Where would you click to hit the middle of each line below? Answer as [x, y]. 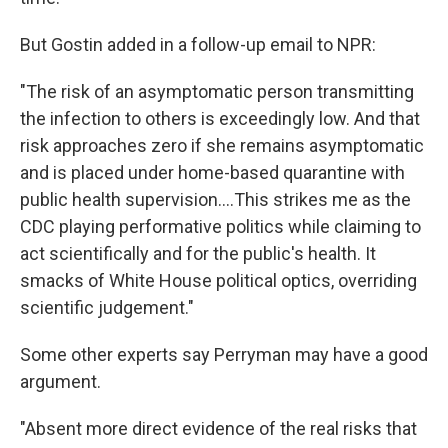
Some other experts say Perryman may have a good [224, 354]
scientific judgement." [107, 307]
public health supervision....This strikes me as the [215, 199]
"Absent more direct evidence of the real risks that [218, 428]
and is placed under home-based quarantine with [212, 172]
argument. [60, 381]
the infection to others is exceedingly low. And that [220, 118]
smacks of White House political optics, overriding [218, 280]
